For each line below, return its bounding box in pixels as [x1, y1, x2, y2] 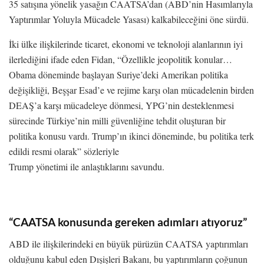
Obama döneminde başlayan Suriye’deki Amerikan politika [9, 68, 228, 81]
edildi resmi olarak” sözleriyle [9, 144, 119, 157]
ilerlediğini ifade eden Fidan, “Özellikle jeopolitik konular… [9, 52, 232, 65]
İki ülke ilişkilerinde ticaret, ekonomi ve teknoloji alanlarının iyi [9, 37, 243, 50]
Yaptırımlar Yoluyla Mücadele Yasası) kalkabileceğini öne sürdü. [9, 12, 249, 25]
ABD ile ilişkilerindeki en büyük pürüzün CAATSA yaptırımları [9, 237, 248, 250]
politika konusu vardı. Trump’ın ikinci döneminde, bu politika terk [9, 129, 254, 142]
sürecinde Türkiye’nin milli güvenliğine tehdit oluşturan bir [9, 114, 226, 127]
